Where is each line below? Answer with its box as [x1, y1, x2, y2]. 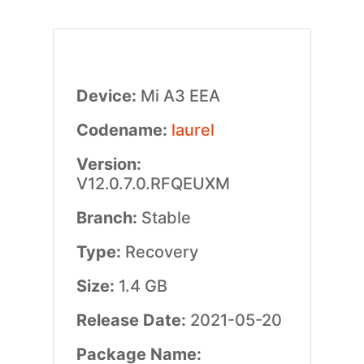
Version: [76, 154, 141, 174]
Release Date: [76, 310, 190, 330]
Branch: [76, 208, 141, 227]
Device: [76, 86, 141, 106]
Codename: [76, 120, 171, 140]
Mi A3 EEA [140, 86, 220, 106]
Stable [141, 208, 191, 227]
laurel [171, 120, 214, 140]
